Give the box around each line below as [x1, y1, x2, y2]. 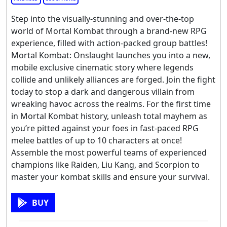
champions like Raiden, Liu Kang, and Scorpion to [11, 159, 200, 171]
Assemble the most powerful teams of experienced [11, 147, 207, 159]
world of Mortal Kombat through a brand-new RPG [11, 25, 207, 37]
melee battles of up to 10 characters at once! [11, 135, 182, 146]
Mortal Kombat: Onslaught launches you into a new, [11, 50, 210, 61]
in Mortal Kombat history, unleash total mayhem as [11, 110, 207, 122]
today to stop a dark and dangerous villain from [11, 86, 195, 98]
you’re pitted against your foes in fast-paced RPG [11, 123, 199, 134]
